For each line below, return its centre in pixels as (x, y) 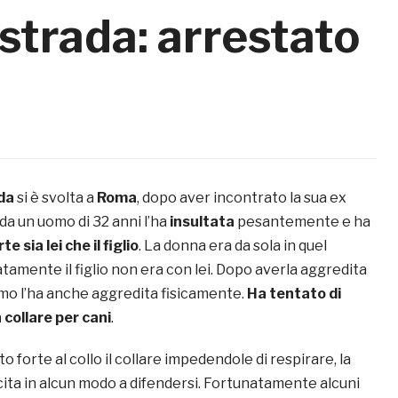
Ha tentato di (293, 294)
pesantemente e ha (302, 222)
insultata (202, 222)
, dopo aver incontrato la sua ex (242, 198)
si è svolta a (57, 198)
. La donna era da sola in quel (233, 246)
